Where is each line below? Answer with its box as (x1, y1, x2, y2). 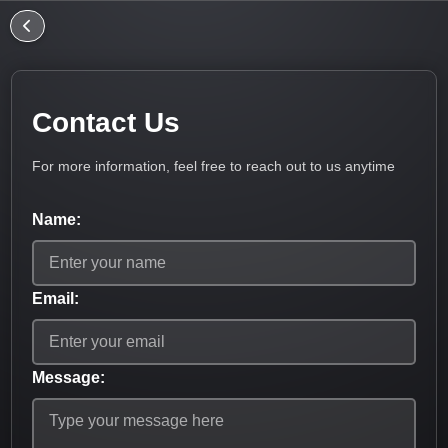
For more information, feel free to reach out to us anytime (32, 158, 396, 174)
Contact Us (32, 107, 181, 138)
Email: (32, 290, 80, 307)
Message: (32, 369, 106, 386)
